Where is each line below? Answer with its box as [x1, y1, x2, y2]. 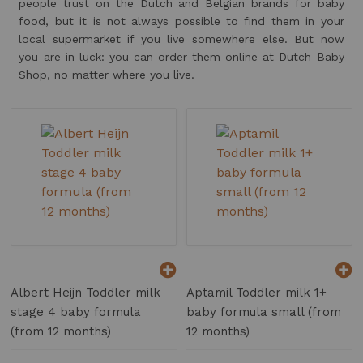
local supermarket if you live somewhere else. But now [19, 32, 344, 46]
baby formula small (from [186, 305, 342, 320]
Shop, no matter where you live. [19, 68, 195, 82]
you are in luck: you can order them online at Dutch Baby [19, 50, 344, 64]
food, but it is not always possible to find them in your [19, 15, 344, 28]
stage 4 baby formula [11, 305, 142, 320]
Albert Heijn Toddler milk [11, 285, 161, 301]
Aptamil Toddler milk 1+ [186, 285, 327, 301]
